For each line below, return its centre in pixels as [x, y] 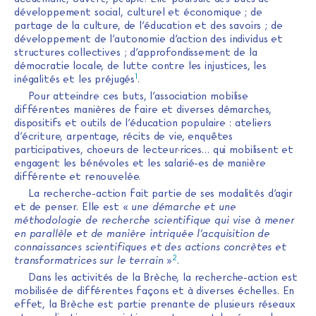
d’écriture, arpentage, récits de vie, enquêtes [124, 136]
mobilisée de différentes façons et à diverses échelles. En [154, 291]
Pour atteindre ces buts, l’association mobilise [138, 96]
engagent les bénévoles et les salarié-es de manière [140, 163]
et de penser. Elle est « [73, 207]
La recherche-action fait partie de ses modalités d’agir [160, 194]
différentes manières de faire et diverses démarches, [143, 110]
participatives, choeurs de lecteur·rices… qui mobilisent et [154, 150]
